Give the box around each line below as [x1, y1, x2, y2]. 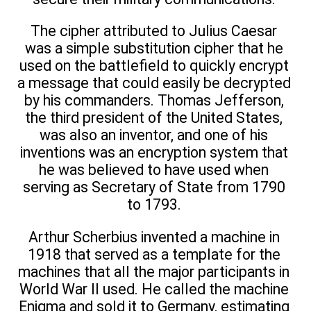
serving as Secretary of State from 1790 [22, 178, 285, 196]
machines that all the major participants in [18, 262, 289, 280]
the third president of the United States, [25, 109, 283, 127]
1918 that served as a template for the [27, 245, 280, 263]
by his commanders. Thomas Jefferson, [24, 92, 284, 110]
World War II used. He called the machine [19, 280, 289, 298]
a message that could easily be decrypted [17, 74, 291, 92]
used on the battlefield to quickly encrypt [19, 57, 289, 75]
